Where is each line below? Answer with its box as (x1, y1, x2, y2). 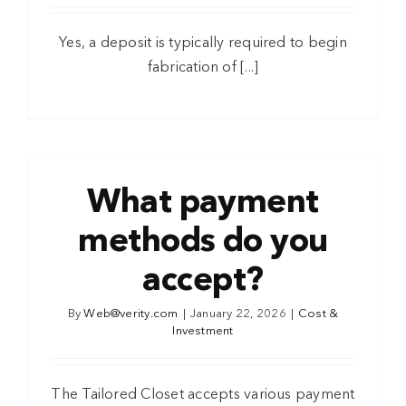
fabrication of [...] (147, 61, 259, 76)
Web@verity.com (83, 308, 179, 321)
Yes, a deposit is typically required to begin (59, 36, 347, 52)
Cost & (298, 308, 339, 321)
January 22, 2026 (189, 308, 286, 321)
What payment (87, 187, 319, 221)
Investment (172, 325, 234, 338)
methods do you (78, 226, 328, 260)
